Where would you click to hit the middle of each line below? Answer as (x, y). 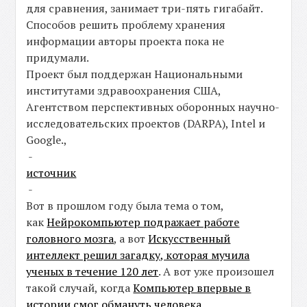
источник (51, 173)
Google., (47, 140)
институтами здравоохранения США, (124, 90)
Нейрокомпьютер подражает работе (143, 222)
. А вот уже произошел (217, 271)
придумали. (58, 58)
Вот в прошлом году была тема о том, (125, 206)
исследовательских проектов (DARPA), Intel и (146, 123)
